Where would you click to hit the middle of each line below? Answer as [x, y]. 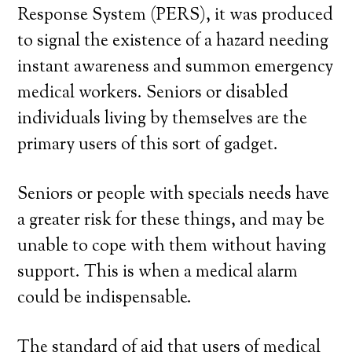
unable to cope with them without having [172, 247]
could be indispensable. [105, 299]
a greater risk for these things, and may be [171, 221]
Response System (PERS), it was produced [176, 16]
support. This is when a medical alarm [158, 273]
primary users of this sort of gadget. [148, 145]
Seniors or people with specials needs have [174, 195]
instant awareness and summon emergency [176, 68]
